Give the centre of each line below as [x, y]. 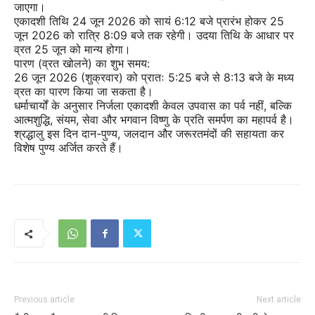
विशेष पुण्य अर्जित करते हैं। [69, 148]
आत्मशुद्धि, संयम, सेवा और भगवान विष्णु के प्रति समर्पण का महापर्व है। [154, 120]
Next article [279, 300]
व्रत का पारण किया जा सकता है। [84, 91]
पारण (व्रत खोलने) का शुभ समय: [82, 63]
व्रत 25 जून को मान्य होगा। [72, 49]
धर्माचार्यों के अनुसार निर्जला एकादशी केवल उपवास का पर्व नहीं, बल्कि [153, 105]
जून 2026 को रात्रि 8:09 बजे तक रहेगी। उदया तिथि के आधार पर [154, 35]
